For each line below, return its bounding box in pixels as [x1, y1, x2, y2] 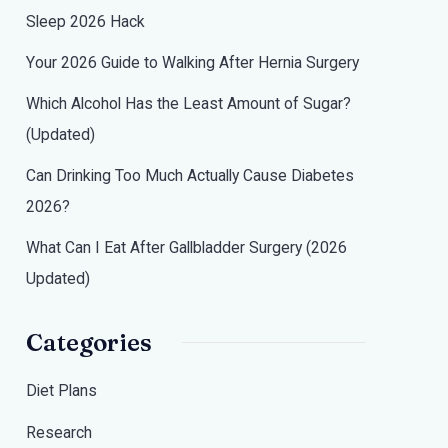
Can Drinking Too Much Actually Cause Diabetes [26, 166, 354, 185]
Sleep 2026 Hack [26, 12, 145, 31]
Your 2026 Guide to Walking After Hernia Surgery [26, 53, 359, 72]
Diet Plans [26, 381, 97, 400]
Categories [26, 328, 152, 357]
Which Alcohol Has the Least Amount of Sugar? [26, 94, 351, 113]
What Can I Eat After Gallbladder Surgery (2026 [26, 238, 347, 257]
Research [26, 423, 92, 442]
